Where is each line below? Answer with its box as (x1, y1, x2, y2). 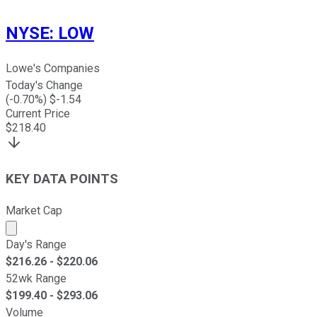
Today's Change (6, 79, 83, 93)
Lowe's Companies (6, 62, 100, 76)
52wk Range (6, 271, 67, 285)
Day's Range (6, 237, 67, 251)
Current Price (6, 107, 70, 121)
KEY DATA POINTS (6, 171, 118, 187)
